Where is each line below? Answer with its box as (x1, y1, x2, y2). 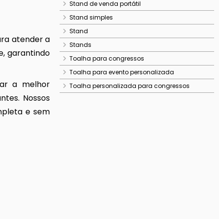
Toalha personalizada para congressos (69, 82, 190, 90)
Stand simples (69, 13, 113, 22)
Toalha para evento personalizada (69, 68, 174, 76)
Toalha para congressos (69, 54, 144, 63)
